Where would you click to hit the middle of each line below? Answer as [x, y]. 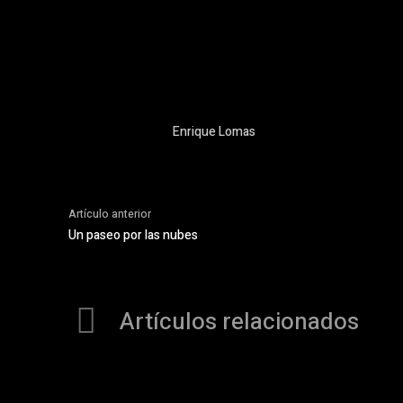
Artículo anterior [110, 214]
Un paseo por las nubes [133, 235]
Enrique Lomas [214, 132]
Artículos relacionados [239, 322]
